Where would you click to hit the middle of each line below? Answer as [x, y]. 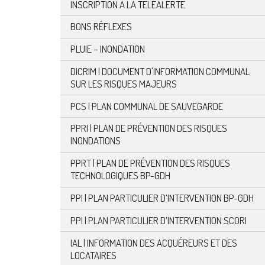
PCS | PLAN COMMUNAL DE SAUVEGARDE [146, 106]
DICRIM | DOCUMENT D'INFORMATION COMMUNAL [160, 71]
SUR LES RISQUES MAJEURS [123, 83]
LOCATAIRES [93, 255]
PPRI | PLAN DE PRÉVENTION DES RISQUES [148, 128]
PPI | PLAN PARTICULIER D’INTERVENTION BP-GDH [162, 198]
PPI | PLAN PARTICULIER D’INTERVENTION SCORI [158, 220]
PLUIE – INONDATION [107, 49]
